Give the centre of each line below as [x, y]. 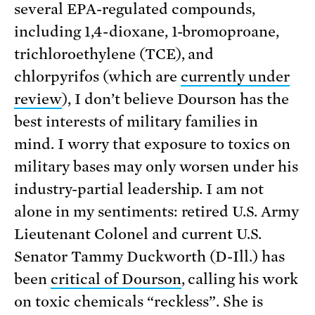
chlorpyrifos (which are [97, 77]
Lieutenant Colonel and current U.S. [138, 234]
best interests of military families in [136, 122]
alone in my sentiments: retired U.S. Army [157, 212]
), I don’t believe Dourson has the [175, 99]
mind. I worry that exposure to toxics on [153, 144]
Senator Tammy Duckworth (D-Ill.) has [150, 257]
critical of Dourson [116, 279]
